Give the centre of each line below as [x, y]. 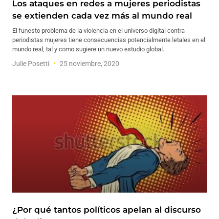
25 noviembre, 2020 [89, 64]
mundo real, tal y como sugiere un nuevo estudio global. [88, 49]
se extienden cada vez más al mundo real [102, 16]
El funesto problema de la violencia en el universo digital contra [99, 31]
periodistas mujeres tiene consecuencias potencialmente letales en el [109, 40]
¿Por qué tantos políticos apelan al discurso [107, 210]
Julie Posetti [32, 64]
